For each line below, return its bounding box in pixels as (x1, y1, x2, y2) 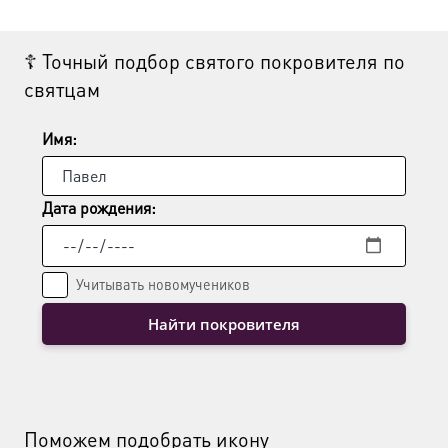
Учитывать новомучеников (76, 275, 250, 294)
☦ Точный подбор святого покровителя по (24, 48, 405, 75)
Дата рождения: (42, 196, 156, 218)
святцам (24, 76, 100, 103)
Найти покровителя (148, 313, 300, 334)
